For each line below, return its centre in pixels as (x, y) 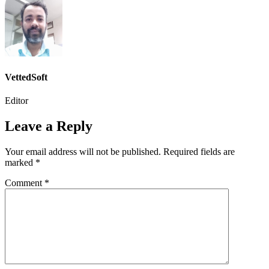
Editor (17, 100)
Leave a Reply (49, 126)
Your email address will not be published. (83, 151)
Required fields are (199, 151)
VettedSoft (26, 77)
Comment (25, 183)
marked (20, 162)
